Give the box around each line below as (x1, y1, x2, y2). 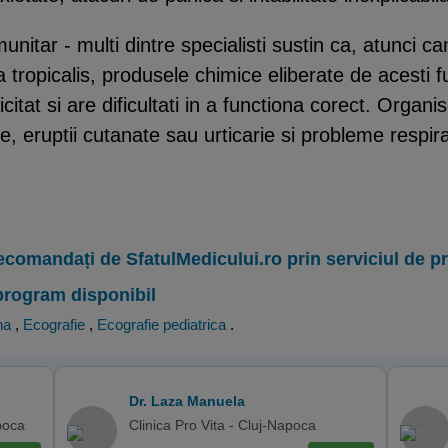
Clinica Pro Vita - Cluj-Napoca (129, 416, 317, 433)
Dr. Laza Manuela (129, 392, 246, 409)
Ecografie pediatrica (97, 315, 226, 333)
